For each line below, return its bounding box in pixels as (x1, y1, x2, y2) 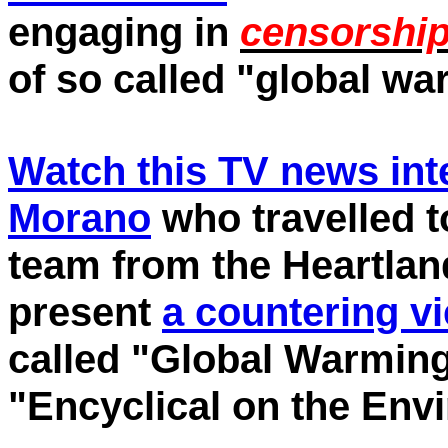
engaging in (8, 9, 240, 55)
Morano (8, 195, 151, 241)
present (8, 289, 162, 335)
